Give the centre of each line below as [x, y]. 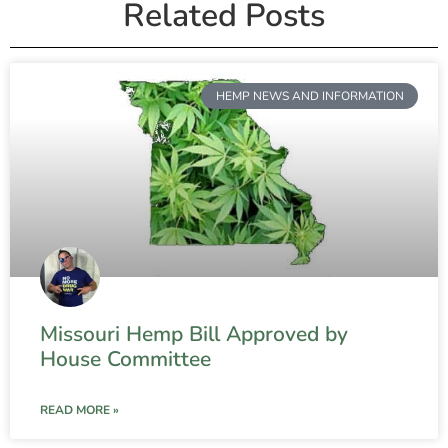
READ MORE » [79, 409]
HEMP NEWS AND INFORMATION [309, 95]
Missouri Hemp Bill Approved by [194, 333]
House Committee [125, 358]
